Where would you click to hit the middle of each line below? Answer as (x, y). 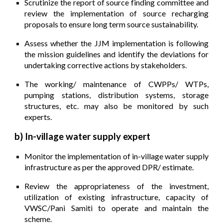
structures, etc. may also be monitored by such (116, 106)
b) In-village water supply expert (83, 136)
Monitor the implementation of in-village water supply (116, 156)
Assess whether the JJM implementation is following (116, 43)
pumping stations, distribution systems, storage (116, 95)
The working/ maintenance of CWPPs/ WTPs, (116, 84)
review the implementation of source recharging (116, 13)
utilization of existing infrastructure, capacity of (116, 197)
